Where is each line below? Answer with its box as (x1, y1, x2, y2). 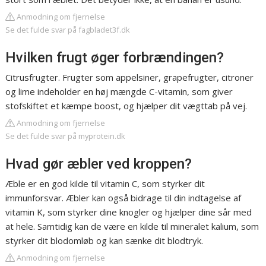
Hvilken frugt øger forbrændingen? (5, 49, 224, 66)
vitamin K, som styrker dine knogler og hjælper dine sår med (5, 206, 252, 218)
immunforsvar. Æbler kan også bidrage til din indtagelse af (5, 192, 242, 204)
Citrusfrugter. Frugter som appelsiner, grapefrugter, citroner (5, 71, 254, 84)
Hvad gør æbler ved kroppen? (5, 156, 192, 173)
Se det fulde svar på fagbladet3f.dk (5, 24, 131, 36)
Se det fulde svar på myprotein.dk (5, 131, 126, 142)
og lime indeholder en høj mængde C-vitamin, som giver (5, 85, 233, 98)
